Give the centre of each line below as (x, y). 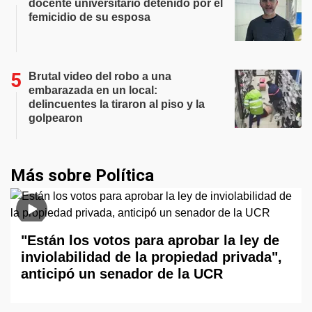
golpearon (56, 118)
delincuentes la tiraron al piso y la (117, 104)
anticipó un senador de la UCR (122, 274)
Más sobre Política (82, 175)
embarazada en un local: (93, 90)
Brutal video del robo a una (100, 76)
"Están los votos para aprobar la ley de (150, 240)
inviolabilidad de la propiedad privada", (151, 257)
